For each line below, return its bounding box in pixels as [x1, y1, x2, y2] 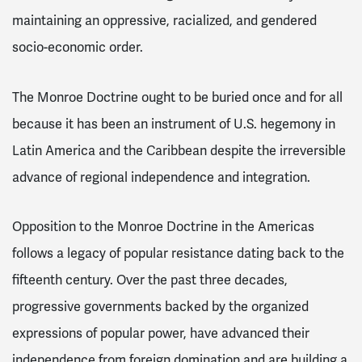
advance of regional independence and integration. [12, 168, 310, 186]
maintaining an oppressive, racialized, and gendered [12, 11, 317, 29]
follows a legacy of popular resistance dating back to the [12, 245, 344, 263]
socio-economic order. [12, 38, 146, 56]
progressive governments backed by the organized [12, 298, 309, 316]
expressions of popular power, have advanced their [12, 325, 309, 343]
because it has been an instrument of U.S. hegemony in [12, 115, 335, 133]
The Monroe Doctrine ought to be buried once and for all [12, 88, 343, 106]
